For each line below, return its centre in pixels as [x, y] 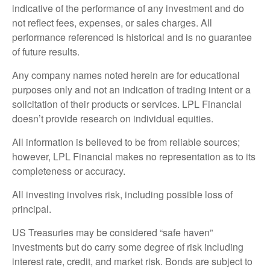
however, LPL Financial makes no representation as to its [134, 156]
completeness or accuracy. [70, 171]
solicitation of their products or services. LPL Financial [127, 104]
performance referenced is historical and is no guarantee [132, 37]
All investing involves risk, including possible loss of [122, 194]
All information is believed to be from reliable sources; [126, 142]
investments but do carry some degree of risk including [128, 246]
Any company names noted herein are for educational [126, 75]
